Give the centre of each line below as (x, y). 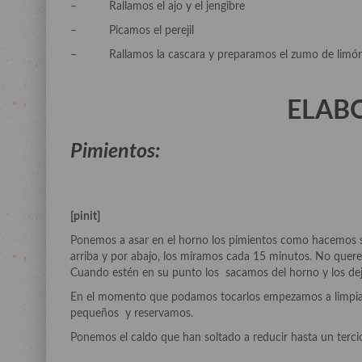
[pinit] (85, 217)
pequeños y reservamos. (132, 314)
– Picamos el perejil (132, 31)
